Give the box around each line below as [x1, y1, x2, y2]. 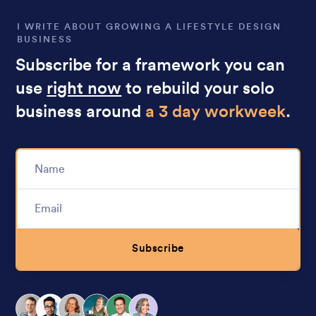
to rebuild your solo [121, 80, 275, 98]
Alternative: [16, 274, 87, 295]
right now [47, 80, 122, 98]
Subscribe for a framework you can [16, 57, 286, 75]
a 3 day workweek [145, 104, 286, 121]
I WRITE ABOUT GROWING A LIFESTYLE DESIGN [17, 22, 282, 32]
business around [16, 104, 146, 121]
